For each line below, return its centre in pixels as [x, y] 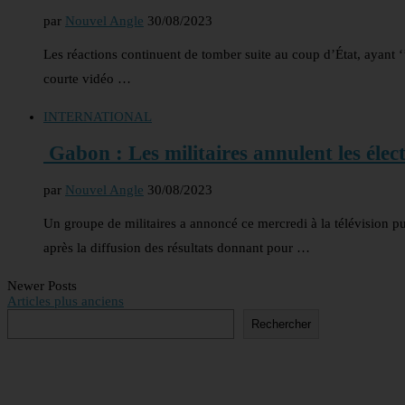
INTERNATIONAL [98, 117]
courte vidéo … [87, 79]
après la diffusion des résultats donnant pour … [177, 247]
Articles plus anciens [66, 301]
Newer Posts [42, 285]
